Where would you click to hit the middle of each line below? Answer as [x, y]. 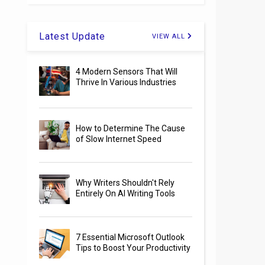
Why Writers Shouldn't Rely [125, 183]
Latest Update [72, 37]
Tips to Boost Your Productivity [133, 248]
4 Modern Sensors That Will [127, 72]
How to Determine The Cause [131, 129]
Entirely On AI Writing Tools [126, 194]
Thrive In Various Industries [126, 83]
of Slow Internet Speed [119, 139]
